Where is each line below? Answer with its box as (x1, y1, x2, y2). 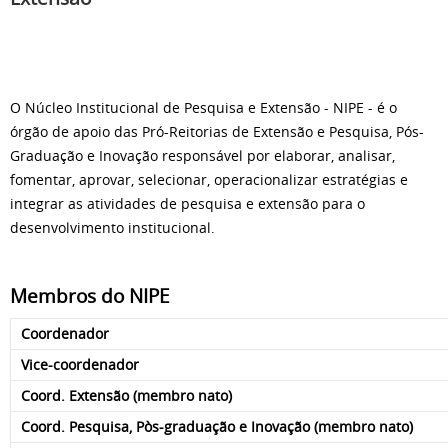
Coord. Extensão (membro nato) (21, 386, 232, 405)
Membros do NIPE (10, 283, 170, 308)
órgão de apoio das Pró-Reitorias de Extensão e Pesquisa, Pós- (10, 122, 424, 141)
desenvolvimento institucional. (10, 218, 215, 237)
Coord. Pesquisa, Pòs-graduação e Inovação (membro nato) (21, 417, 413, 436)
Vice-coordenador (21, 355, 139, 374)
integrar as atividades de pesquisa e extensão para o (10, 194, 365, 213)
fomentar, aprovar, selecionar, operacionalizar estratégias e (10, 170, 408, 189)
